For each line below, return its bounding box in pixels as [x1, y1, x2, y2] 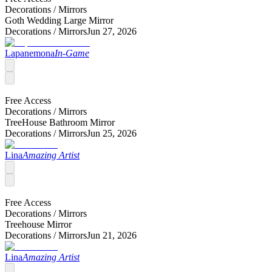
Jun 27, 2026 [87, 25, 137, 36]
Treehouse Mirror [5, 219, 72, 229]
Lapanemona [5, 47, 55, 58]
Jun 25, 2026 [87, 127, 137, 138]
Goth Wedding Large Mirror [5, 15, 114, 25]
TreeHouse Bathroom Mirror [5, 117, 115, 127]
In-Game [55, 47, 89, 58]
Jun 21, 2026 [87, 229, 137, 240]
